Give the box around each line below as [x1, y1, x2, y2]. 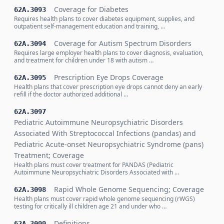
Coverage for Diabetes [54, 4, 128, 14]
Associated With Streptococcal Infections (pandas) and [14, 128, 196, 138]
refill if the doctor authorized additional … [14, 90, 128, 98]
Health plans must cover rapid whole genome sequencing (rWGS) [14, 194, 195, 203]
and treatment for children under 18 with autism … [14, 56, 153, 64]
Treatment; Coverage [14, 150, 84, 160]
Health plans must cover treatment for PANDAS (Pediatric [14, 160, 173, 169]
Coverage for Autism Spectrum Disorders [54, 38, 191, 48]
